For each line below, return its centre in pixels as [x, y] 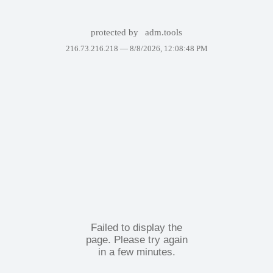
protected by [115, 32]
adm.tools [164, 32]
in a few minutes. [136, 252]
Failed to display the [136, 227]
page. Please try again [136, 239]
